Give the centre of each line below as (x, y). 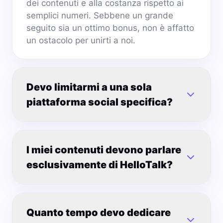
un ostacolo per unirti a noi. (81, 40)
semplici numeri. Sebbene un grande (100, 15)
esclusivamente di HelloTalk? (100, 165)
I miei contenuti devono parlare (104, 150)
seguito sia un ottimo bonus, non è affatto (110, 28)
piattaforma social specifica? (100, 102)
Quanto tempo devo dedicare (99, 213)
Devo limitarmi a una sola (89, 87)
